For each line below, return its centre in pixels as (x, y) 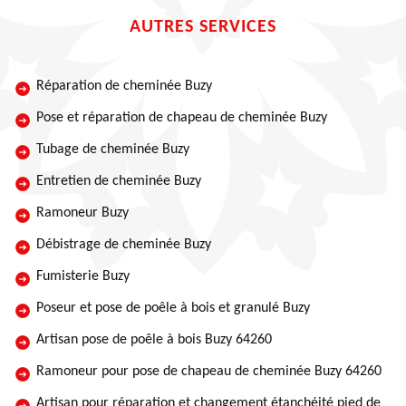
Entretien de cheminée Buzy (119, 181)
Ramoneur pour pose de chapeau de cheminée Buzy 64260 (209, 372)
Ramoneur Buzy (82, 213)
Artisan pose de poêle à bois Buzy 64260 (154, 340)
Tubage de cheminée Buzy (113, 150)
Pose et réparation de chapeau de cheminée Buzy (182, 118)
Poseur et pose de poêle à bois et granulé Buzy (173, 308)
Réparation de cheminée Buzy (124, 86)
